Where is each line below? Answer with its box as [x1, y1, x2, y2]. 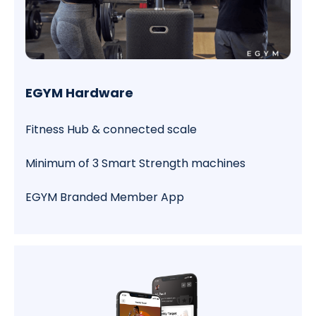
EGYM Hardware [25, 84, 133, 102]
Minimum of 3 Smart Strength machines [25, 155, 245, 172]
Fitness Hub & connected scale [25, 121, 197, 138]
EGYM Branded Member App [25, 189, 184, 206]
